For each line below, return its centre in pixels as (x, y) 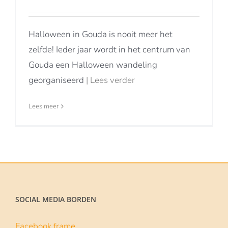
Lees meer (44, 106)
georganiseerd (57, 80)
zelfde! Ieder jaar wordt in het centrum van (109, 50)
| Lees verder (110, 80)
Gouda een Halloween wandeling (93, 65)
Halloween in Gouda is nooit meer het (101, 34)
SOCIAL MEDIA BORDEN (56, 199)
